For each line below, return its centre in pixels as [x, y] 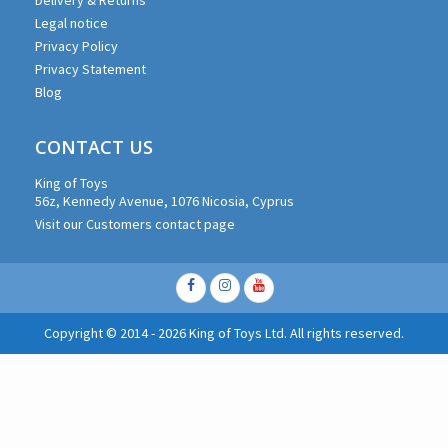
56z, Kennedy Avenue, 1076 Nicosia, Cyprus [164, 200]
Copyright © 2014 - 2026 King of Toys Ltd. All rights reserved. [224, 332]
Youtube [281, 285]
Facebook [220, 285]
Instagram [253, 285]
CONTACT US [94, 146]
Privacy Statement [90, 68]
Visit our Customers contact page [135, 223]
